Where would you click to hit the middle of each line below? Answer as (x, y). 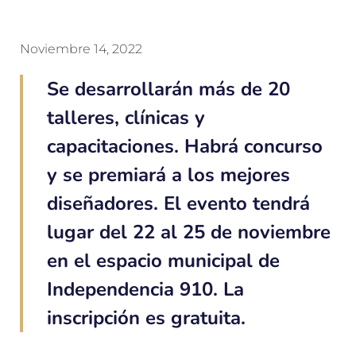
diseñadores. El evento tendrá (178, 204)
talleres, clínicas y (126, 118)
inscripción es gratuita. (146, 318)
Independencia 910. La (145, 290)
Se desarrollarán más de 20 (168, 89)
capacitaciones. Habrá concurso (185, 147)
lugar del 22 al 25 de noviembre (189, 232)
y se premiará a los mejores (168, 175)
